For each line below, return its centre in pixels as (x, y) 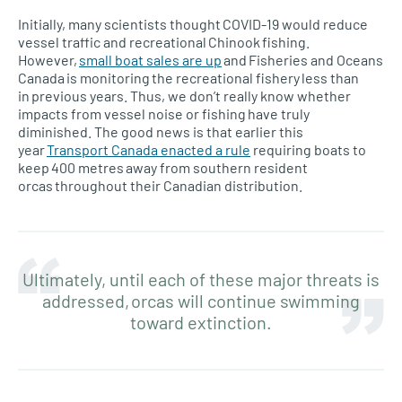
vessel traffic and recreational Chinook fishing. (164, 42)
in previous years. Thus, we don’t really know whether (184, 96)
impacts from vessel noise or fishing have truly (164, 114)
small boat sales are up (150, 60)
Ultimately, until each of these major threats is (201, 280)
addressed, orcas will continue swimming (201, 301)
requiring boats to (308, 150)
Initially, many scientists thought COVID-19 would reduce (193, 24)
